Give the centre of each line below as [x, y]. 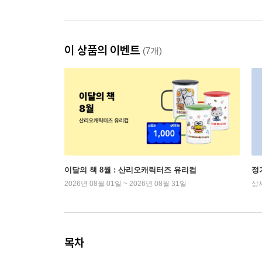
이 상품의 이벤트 [104, 50]
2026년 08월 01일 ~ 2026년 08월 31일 [125, 184]
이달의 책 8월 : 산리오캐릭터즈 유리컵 [130, 170]
